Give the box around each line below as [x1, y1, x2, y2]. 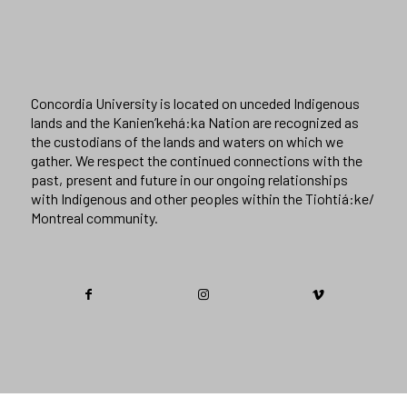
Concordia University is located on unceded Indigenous [30, 94, 360, 113]
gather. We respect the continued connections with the [30, 152, 362, 170]
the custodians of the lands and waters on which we [30, 133, 343, 151]
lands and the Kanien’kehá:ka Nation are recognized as [30, 114, 359, 132]
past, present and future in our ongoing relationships [30, 171, 348, 189]
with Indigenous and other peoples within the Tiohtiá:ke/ [30, 190, 374, 208]
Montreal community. [30, 209, 158, 227]
